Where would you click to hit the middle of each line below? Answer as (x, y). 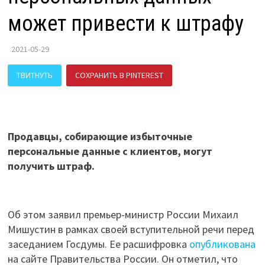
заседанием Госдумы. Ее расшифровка (97, 244)
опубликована (221, 244)
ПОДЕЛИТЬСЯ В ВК (50, 97)
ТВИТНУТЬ (34, 75)
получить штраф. (51, 166)
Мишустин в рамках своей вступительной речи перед (131, 229)
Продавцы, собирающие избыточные (100, 136)
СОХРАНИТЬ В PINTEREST (119, 75)
